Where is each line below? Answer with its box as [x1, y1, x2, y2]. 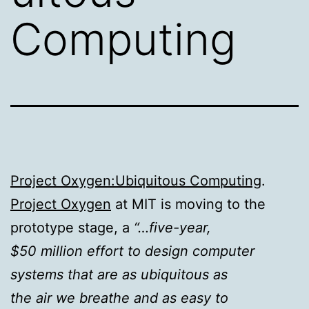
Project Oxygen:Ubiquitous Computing [10, 172, 261, 189]
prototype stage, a [10, 219, 134, 236]
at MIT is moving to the [111, 195, 266, 212]
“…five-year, [134, 219, 211, 236]
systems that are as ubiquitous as [10, 266, 228, 283]
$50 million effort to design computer [10, 242, 255, 259]
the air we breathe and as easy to [10, 289, 228, 306]
